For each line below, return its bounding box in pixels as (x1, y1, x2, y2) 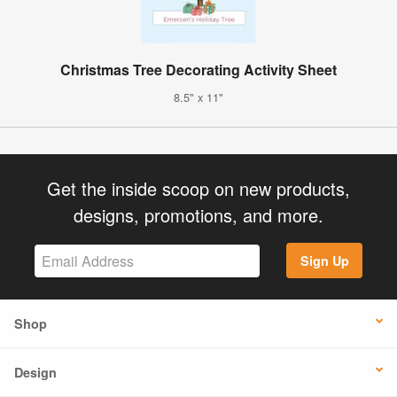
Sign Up (300, 252, 349, 270)
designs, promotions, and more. (74, 201, 323, 228)
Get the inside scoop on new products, (47, 175, 350, 201)
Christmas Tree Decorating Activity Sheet (60, 58, 337, 80)
